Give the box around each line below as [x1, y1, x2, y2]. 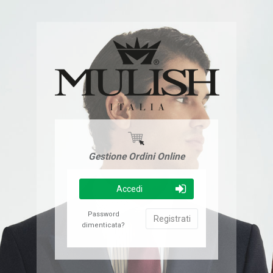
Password [87, 210, 119, 218]
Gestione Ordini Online [88, 151, 185, 162]
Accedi [116, 183, 143, 194]
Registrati [153, 213, 191, 224]
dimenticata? [82, 221, 126, 229]
